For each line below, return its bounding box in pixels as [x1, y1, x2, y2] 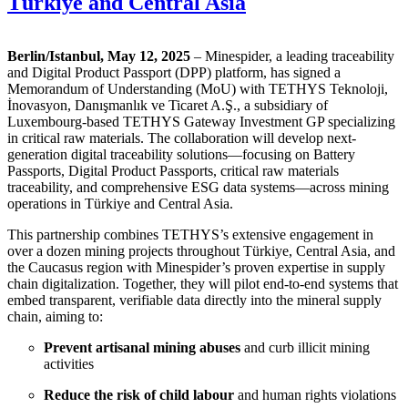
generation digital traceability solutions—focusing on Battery [7, 146, 355, 162]
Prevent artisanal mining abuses [44, 339, 240, 355]
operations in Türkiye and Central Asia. [7, 195, 233, 211]
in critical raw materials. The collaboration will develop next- [7, 129, 356, 146]
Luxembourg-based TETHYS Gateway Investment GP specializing [7, 113, 395, 129]
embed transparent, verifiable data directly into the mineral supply [7, 291, 382, 308]
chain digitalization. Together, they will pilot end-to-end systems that [7, 275, 398, 291]
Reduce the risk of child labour [44, 386, 234, 403]
